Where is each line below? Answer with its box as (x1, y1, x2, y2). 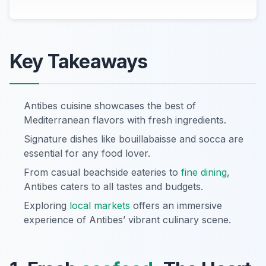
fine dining (181, 166, 227, 179)
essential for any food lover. (24, 147, 150, 160)
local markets (69, 199, 130, 212)
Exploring (24, 199, 69, 212)
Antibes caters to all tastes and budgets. (24, 180, 203, 193)
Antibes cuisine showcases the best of (24, 100, 196, 112)
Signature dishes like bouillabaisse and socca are (24, 133, 243, 145)
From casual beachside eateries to (24, 166, 181, 179)
